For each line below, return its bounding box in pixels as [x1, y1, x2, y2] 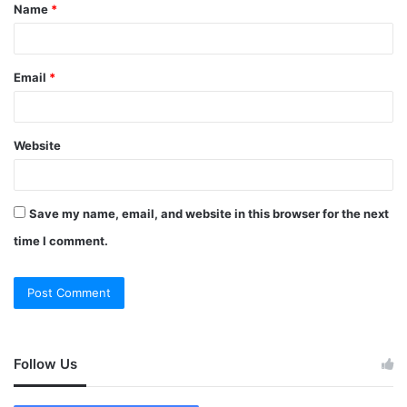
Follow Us [14, 355, 77, 373]
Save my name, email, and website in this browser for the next [29, 206, 389, 222]
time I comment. [14, 233, 108, 249]
